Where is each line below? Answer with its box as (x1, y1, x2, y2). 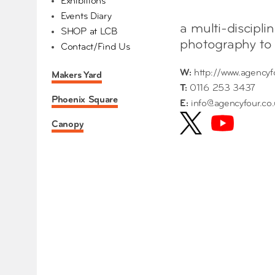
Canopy (52, 120, 84, 130)
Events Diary (61, 12, 112, 22)
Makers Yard (52, 71, 102, 81)
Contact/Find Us (61, 42, 130, 53)
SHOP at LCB (61, 27, 117, 37)
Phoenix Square (52, 95, 118, 106)
